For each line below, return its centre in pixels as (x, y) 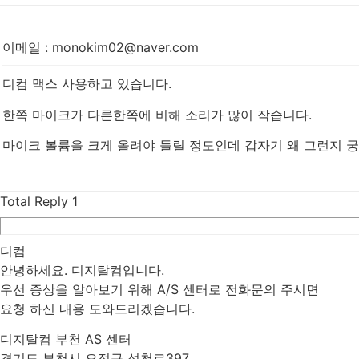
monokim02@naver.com (125, 48)
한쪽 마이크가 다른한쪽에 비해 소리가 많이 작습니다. (157, 114)
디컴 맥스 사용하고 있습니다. (87, 84)
